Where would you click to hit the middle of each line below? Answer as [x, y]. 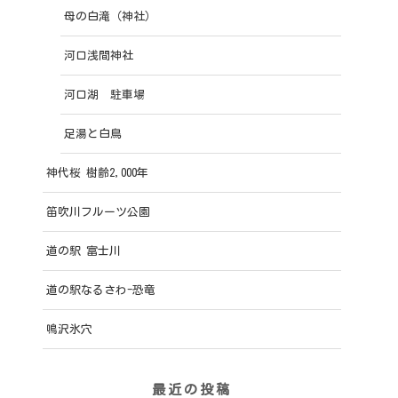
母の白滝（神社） [110, 16]
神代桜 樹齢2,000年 [97, 172]
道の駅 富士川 [84, 251]
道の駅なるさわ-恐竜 [101, 290]
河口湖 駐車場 [104, 94]
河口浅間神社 [99, 55]
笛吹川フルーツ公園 [98, 211]
